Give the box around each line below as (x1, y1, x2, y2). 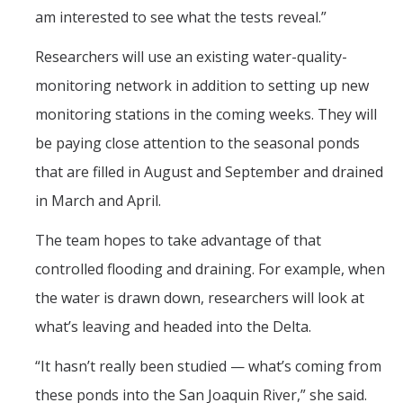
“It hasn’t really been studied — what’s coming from (35, 356, 381, 377)
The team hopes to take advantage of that (35, 230, 321, 251)
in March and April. (35, 191, 161, 211)
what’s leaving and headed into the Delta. (35, 317, 311, 337)
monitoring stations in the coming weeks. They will (35, 104, 377, 125)
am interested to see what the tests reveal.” (35, 7, 327, 28)
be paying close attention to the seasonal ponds (35, 133, 360, 154)
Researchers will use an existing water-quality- (35, 47, 347, 67)
